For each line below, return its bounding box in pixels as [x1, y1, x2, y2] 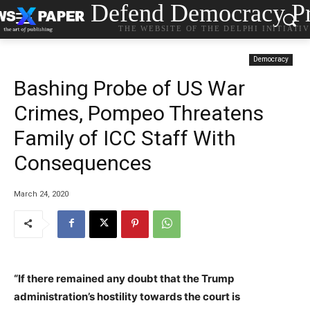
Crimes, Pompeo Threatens [14, 101, 264, 125]
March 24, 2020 [14, 189, 69, 199]
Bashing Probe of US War [14, 76, 245, 100]
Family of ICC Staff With [14, 126, 236, 150]
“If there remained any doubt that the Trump [14, 271, 234, 285]
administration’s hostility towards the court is [14, 289, 240, 303]
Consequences [14, 151, 152, 175]
